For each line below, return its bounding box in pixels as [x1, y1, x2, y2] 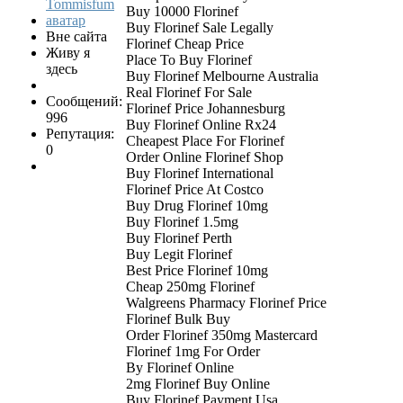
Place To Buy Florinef [126, 52, 252, 68]
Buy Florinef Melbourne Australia [126, 68, 318, 85]
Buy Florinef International [126, 166, 273, 182]
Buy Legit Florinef [126, 246, 232, 263]
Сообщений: [46, 94, 122, 110]
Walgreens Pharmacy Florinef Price [126, 295, 327, 311]
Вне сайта [46, 29, 107, 45]
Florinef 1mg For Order [126, 344, 260, 360]
